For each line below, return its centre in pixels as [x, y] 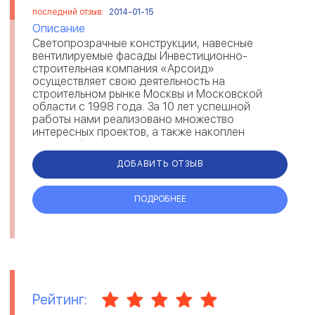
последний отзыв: [69, 12]
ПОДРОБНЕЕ [160, 199]
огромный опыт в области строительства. [141, 144]
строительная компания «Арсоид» [123, 68]
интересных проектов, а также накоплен [139, 131]
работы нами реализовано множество [133, 119]
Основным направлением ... [105, 157]
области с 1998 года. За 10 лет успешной [141, 106]
